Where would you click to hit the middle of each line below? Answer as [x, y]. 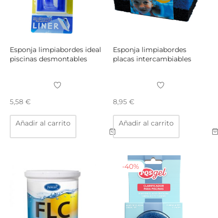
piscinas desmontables [48, 59]
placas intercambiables [152, 59]
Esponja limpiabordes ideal [55, 50]
